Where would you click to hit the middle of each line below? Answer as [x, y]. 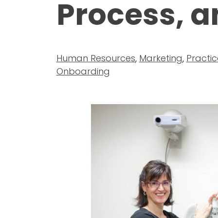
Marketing [161, 58]
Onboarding [83, 71]
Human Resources [96, 58]
